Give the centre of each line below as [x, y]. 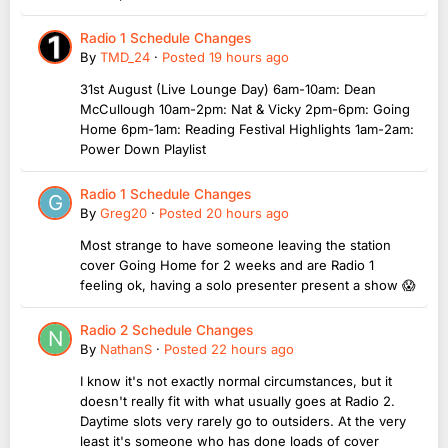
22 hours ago [252, 348]
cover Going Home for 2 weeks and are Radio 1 [227, 264]
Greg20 [123, 212]
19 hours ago [249, 56]
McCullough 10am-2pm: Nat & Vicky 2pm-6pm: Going [245, 108]
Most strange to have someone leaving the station [235, 244]
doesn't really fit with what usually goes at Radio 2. [237, 400]
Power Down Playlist [143, 148]
